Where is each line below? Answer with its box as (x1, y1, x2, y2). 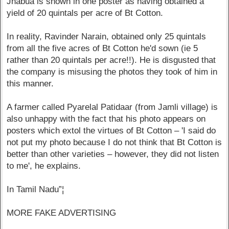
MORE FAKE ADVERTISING (7, 208, 117, 218)
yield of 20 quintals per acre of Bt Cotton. (7, 8, 164, 18)
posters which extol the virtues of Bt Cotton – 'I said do (7, 125, 216, 135)
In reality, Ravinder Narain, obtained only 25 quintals (7, 31, 207, 41)
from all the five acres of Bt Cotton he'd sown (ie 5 (7, 43, 198, 53)
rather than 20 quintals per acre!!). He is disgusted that (7, 55, 216, 65)
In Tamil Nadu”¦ (7, 184, 64, 194)
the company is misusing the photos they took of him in (7, 66, 218, 77)
